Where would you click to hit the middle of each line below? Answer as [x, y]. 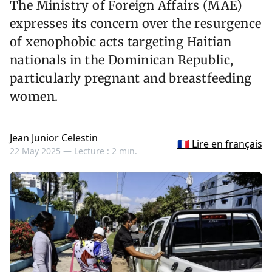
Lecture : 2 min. [106, 151]
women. [34, 97]
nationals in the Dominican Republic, [122, 60]
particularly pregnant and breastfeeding [131, 78]
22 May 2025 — [42, 151]
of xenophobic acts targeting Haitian [121, 42]
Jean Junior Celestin [54, 138]
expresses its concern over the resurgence [136, 24]
